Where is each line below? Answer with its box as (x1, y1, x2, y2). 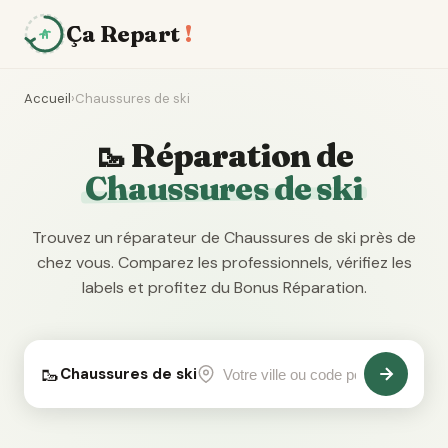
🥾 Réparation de (94, 136, 354, 175)
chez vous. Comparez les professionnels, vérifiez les (36, 252, 412, 273)
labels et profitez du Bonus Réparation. (81, 277, 367, 298)
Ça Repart (66, 20, 181, 48)
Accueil (24, 90, 71, 107)
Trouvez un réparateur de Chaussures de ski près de (32, 227, 416, 248)
